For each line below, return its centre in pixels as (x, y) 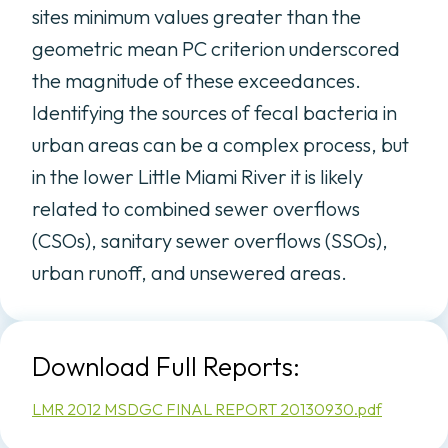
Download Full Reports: (166, 366)
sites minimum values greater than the (196, 16)
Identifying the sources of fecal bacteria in (214, 112)
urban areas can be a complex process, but (220, 144)
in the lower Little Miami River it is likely (197, 176)
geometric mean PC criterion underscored (216, 48)
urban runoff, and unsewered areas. (189, 272)
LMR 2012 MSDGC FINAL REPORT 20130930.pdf (207, 409)
